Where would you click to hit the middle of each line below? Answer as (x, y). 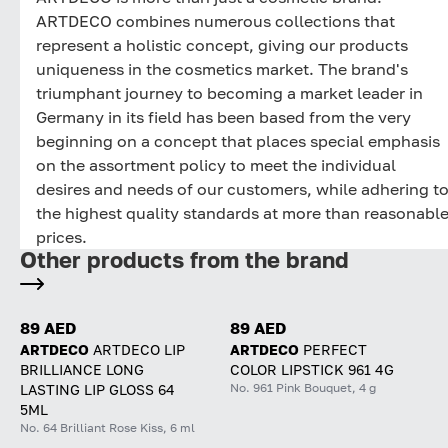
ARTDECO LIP (139, 349)
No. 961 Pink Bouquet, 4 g (303, 387)
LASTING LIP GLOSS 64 (97, 389)
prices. (61, 236)
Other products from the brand (184, 259)
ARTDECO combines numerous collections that (215, 20)
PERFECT (335, 349)
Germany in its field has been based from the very (223, 116)
